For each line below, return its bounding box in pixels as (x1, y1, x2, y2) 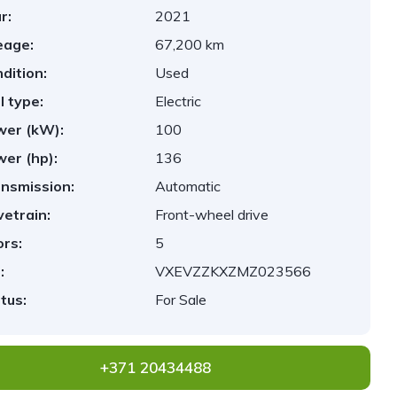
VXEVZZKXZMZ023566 (155, 262, 312, 280)
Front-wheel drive (155, 206, 269, 223)
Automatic (155, 177, 222, 195)
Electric (155, 92, 202, 110)
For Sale (155, 291, 207, 308)
